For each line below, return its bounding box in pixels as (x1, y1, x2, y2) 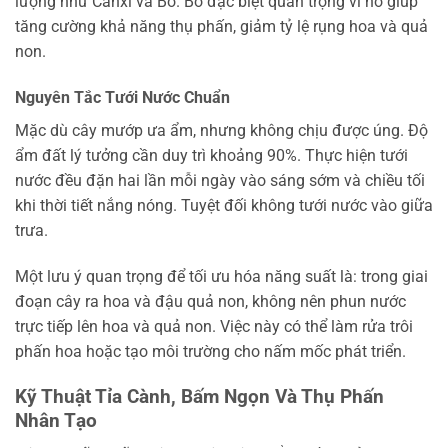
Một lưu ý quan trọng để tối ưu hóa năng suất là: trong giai (15, 266, 428, 286)
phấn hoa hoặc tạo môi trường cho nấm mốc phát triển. (15, 341, 406, 361)
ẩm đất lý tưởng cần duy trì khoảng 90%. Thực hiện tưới (15, 145, 408, 165)
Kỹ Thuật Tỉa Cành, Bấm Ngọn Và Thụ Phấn (15, 384, 384, 408)
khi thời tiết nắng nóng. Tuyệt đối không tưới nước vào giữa (15, 195, 433, 215)
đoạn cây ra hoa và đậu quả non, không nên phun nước (15, 291, 406, 311)
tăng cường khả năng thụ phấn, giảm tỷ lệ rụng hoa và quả (15, 17, 428, 37)
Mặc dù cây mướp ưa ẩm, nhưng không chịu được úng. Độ (15, 120, 428, 140)
